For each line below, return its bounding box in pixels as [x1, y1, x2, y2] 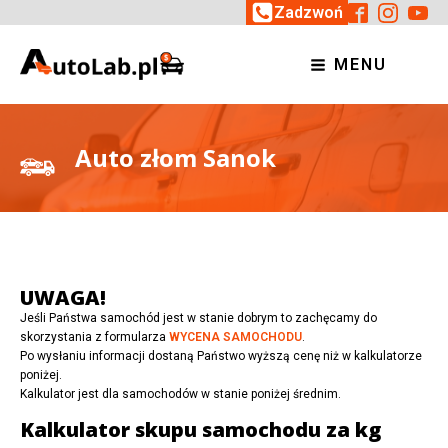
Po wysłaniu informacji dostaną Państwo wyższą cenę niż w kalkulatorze [20, 349, 422, 364]
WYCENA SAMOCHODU [169, 330, 302, 345]
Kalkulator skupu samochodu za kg [20, 416, 381, 444]
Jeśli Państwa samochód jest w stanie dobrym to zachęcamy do [20, 311, 377, 326]
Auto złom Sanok [75, 141, 276, 175]
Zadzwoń [274, 3, 343, 22]
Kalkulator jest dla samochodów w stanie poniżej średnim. [20, 387, 341, 402]
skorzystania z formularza [20, 330, 169, 345]
